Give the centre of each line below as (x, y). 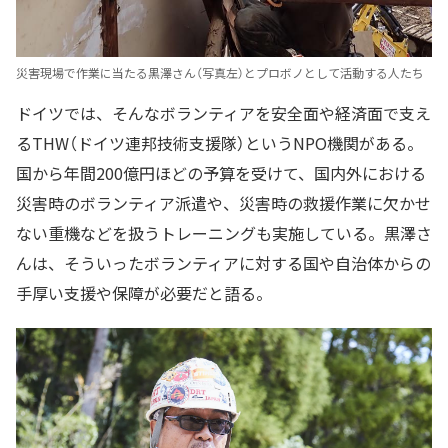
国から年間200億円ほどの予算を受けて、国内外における (221, 173)
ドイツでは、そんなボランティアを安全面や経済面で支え (223, 113)
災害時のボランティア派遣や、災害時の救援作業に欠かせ (223, 203)
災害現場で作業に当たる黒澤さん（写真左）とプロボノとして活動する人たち (220, 73)
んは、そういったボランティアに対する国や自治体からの (223, 263)
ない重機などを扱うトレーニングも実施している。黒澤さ (224, 233)
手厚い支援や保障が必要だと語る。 (144, 293)
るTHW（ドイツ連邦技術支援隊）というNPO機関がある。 (219, 143)
